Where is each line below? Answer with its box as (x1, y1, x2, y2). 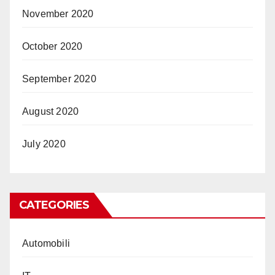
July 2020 (22, 139, 66, 149)
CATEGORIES (19, 198, 89, 212)
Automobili (22, 238, 70, 249)
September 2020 (22, 74, 96, 84)
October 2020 (22, 41, 83, 52)
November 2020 (22, 9, 94, 19)
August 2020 (22, 106, 79, 117)
